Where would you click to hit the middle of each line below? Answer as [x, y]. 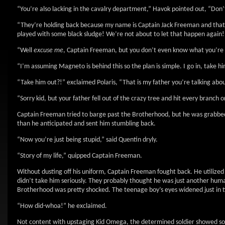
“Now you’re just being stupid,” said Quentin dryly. [87, 140]
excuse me [48, 50]
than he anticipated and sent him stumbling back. [86, 124]
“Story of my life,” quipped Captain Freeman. [80, 156]
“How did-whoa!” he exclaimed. [62, 206]
